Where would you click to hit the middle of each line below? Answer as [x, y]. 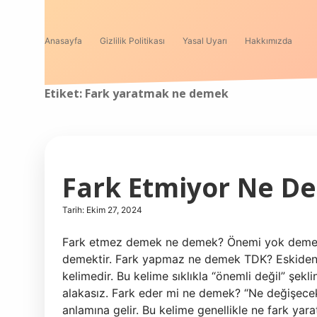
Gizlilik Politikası [132, 41]
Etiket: [65, 93]
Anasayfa [63, 41]
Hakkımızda [269, 41]
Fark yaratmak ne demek [157, 93]
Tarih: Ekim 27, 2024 [102, 210]
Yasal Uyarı [205, 41]
